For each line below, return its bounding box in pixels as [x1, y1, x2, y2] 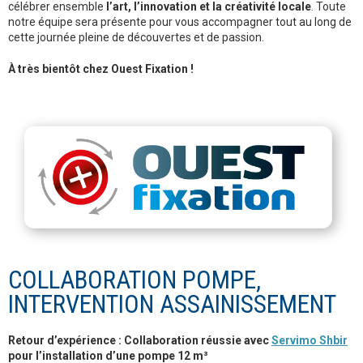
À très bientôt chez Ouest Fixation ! [8, 62, 194, 76]
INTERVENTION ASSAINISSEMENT [8, 289, 336, 320]
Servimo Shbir [271, 334, 348, 348]
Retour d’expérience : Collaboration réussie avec [8, 334, 271, 348]
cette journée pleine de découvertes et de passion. [8, 31, 264, 45]
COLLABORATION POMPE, [8, 265, 261, 296]
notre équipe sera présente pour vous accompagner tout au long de [8, 15, 352, 29]
